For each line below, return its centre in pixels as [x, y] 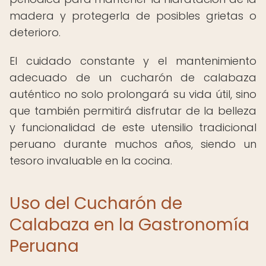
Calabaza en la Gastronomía [129, 225]
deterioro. [35, 32]
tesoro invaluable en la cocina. [91, 161]
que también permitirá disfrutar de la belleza [133, 111]
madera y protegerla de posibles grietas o [133, 16]
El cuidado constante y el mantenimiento [133, 61]
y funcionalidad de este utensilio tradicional [133, 127]
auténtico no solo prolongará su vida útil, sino [133, 94]
